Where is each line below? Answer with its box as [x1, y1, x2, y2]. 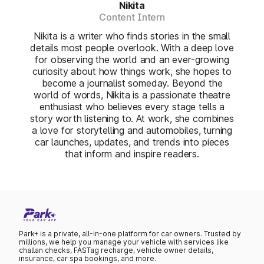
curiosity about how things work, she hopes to [32, 65, 232, 77]
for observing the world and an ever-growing [35, 54, 229, 65]
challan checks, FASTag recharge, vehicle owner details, [19, 246, 213, 255]
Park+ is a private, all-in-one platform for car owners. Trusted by [19, 229, 241, 239]
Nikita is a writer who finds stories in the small [33, 30, 231, 42]
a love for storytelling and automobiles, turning [31, 124, 233, 136]
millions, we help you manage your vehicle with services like [19, 237, 229, 247]
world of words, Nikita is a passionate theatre [34, 89, 230, 101]
